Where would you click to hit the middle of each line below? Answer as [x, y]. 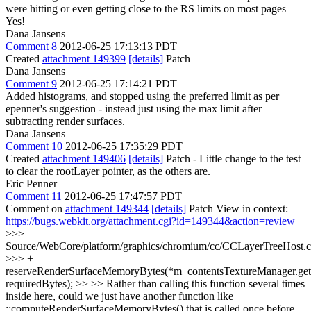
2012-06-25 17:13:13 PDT [118, 46]
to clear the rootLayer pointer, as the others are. [108, 171]
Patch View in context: [237, 209]
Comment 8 [31, 46]
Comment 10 [34, 146]
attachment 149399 [84, 59]
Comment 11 [34, 196]
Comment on [35, 209]
